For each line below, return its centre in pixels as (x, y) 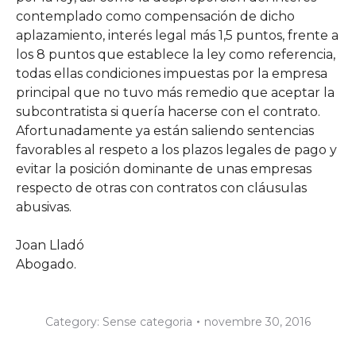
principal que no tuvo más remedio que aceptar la (175, 92)
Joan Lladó (50, 245)
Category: (74, 321)
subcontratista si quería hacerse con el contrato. (168, 111)
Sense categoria (147, 321)
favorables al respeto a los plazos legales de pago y (176, 149)
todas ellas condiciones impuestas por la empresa (172, 73)
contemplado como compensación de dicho (155, 16)
